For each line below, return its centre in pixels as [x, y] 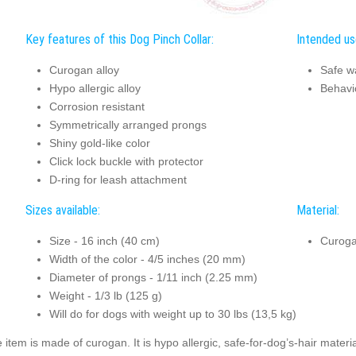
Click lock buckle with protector [126, 161]
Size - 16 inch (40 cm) [104, 240]
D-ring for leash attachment [118, 179]
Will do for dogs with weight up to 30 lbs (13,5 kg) [172, 313]
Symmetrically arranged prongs [128, 124]
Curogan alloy [84, 70]
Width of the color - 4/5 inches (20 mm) [147, 259]
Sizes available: [62, 211]
